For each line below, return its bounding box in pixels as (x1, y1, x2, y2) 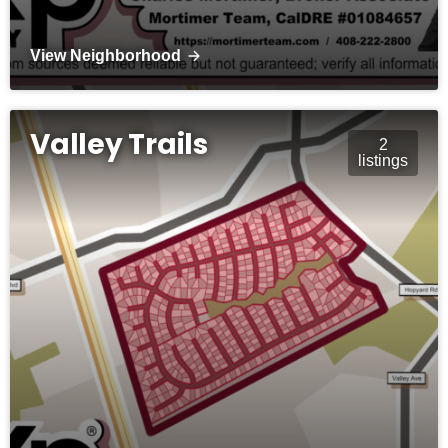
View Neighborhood (30, 46, 181, 64)
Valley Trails (30, 124, 208, 164)
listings (358, 151, 408, 169)
